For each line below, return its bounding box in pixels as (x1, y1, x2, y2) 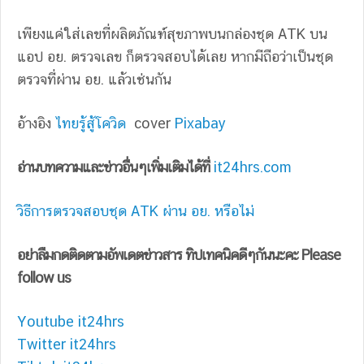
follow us (17, 268, 71, 286)
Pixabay (175, 114, 226, 132)
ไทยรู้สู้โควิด (55, 114, 130, 132)
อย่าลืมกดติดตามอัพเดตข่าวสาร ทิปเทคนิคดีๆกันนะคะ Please (17, 245, 340, 263)
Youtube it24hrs (17, 312, 124, 330)
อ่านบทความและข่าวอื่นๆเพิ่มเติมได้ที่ (17, 158, 210, 175)
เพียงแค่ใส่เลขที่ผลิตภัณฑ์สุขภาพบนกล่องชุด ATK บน (17, 24, 327, 42)
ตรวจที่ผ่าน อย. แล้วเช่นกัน (17, 70, 171, 88)
